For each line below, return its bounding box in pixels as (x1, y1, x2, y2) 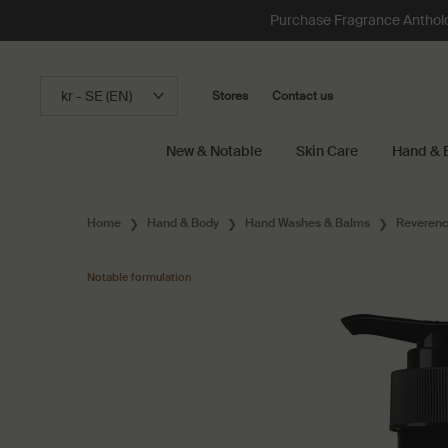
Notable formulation (87, 270, 191, 284)
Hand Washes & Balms (245, 215, 370, 231)
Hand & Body (147, 215, 219, 231)
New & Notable (166, 142, 262, 160)
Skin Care (296, 142, 358, 160)
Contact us (272, 88, 333, 104)
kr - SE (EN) (61, 87, 132, 105)
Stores (212, 88, 248, 104)
